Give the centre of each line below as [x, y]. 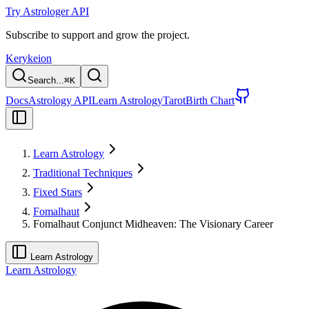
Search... [46, 80]
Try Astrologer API [47, 11]
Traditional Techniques [83, 173]
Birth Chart [210, 100]
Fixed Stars [58, 192]
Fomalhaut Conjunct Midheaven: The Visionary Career [153, 224]
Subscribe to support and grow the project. [98, 35]
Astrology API [60, 100]
